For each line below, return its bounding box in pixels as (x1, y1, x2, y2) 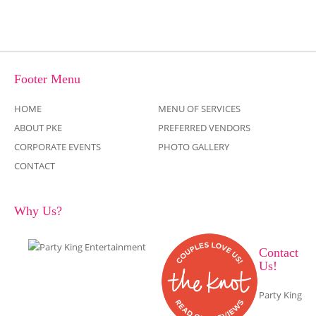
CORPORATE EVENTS (14, 140, 101, 153)
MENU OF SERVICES (158, 102, 241, 115)
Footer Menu (14, 72, 80, 86)
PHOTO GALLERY (158, 140, 229, 153)
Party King (259, 288, 302, 301)
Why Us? (14, 204, 62, 218)
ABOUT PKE (14, 121, 62, 134)
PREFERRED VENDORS (158, 121, 250, 134)
